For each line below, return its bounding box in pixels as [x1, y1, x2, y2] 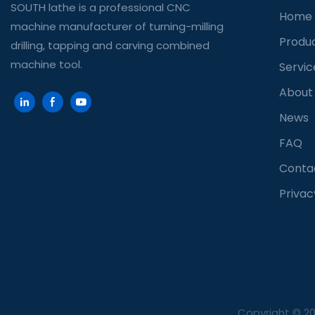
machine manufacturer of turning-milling [11, 18, 224, 34]
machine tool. [11, 56, 82, 72]
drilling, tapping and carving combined [11, 37, 210, 53]
